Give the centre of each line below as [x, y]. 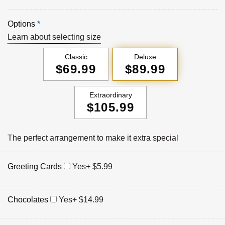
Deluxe [145, 57]
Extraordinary [110, 95]
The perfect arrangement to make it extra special [93, 138]
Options [21, 24]
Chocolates [28, 200]
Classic [76, 57]
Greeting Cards [35, 167]
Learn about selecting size [54, 37]
